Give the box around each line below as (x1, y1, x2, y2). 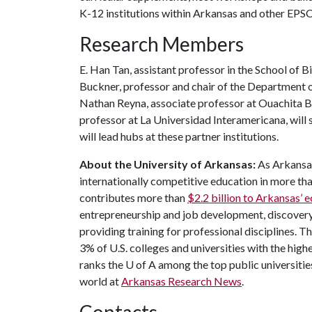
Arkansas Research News (121, 274, 242, 288)
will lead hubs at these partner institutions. (79, 130, 279, 143)
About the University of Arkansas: (79, 157, 256, 171)
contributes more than (79, 191, 187, 204)
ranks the (79, 258, 125, 271)
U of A (125, 258, 156, 271)
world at (79, 274, 121, 288)
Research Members (79, 32, 244, 56)
